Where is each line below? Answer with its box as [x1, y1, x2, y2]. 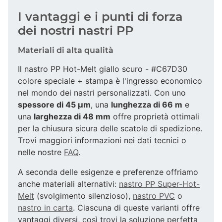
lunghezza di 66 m [111, 99, 182, 110]
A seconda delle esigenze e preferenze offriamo [18, 166, 198, 177]
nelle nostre [18, 147, 64, 157]
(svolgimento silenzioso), [34, 190, 133, 201]
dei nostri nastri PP [18, 23, 133, 38]
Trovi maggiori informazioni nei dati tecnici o [18, 135, 186, 145]
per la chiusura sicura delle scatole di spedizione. [18, 123, 202, 133]
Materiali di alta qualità [18, 45, 113, 55]
